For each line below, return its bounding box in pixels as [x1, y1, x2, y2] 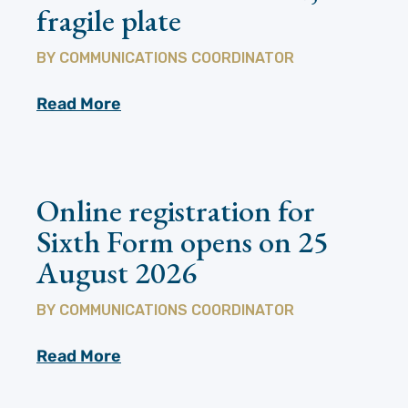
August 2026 [36, 252, 197, 293]
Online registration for [36, 190, 315, 231]
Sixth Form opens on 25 [36, 221, 329, 262]
